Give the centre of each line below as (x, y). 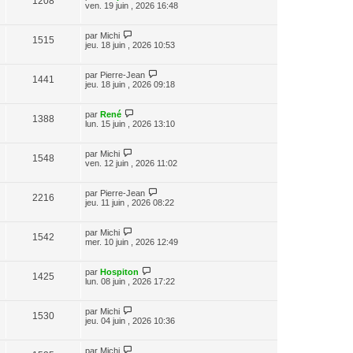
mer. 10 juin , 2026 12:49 (132, 242)
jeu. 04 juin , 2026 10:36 (130, 320)
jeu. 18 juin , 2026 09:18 (130, 84)
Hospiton (119, 271)
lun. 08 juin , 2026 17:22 (130, 281)
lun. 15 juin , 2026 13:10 (130, 123)
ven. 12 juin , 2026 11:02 (131, 163)
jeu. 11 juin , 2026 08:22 (130, 202)
